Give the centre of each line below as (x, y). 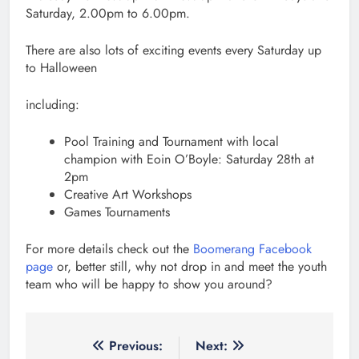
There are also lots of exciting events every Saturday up (173, 50)
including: (52, 105)
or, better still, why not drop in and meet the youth (190, 267)
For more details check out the (109, 249)
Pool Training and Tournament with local (171, 142)
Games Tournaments (119, 212)
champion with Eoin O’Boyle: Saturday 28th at (189, 159)
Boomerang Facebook (252, 249)
